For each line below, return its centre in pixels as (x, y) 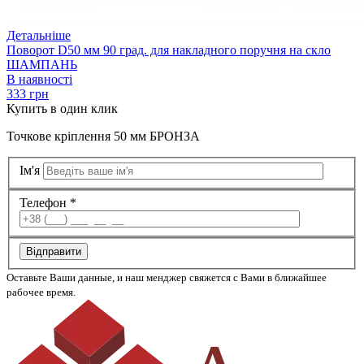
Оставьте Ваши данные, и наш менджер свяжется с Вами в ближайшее (167, 278)
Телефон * (48, 202)
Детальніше (39, 35)
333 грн (28, 93)
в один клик (82, 108)
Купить (27, 108)
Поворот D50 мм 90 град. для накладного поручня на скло (169, 50)
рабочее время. (41, 292)
